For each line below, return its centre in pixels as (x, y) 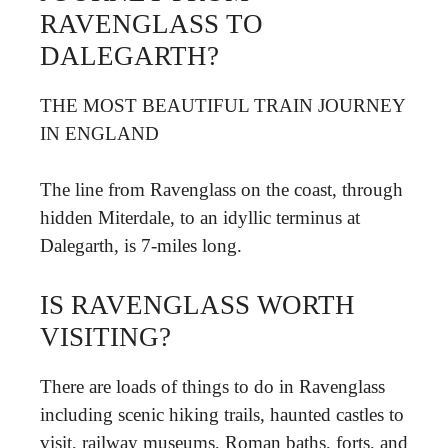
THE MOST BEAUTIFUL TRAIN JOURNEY (222, 105)
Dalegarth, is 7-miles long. (141, 245)
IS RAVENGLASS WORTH (197, 304)
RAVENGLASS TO (151, 23)
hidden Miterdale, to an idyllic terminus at (200, 217)
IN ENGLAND (99, 133)
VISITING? (105, 336)
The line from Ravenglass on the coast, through (221, 189)
